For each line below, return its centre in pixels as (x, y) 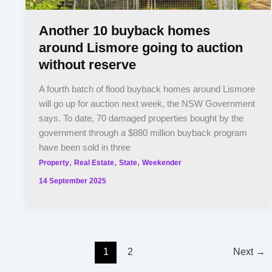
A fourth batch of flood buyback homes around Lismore (147, 89)
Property (54, 162)
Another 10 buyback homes (125, 31)
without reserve (88, 65)
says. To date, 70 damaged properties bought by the (141, 118)
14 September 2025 (73, 181)
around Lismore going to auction (141, 48)
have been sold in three (85, 147)
